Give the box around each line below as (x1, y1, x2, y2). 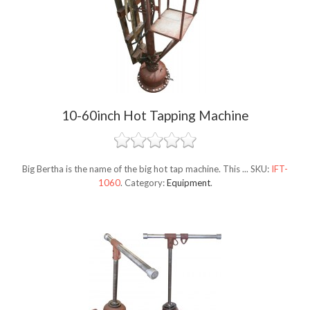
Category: (124, 177, 167, 189)
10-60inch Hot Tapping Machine (61, 107, 249, 124)
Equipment (166, 177, 210, 189)
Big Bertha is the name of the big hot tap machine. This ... (22, 163, 250, 175)
